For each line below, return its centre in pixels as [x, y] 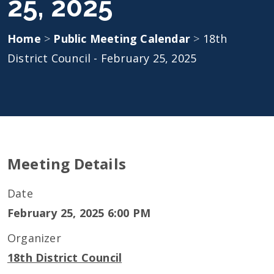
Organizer [34, 238]
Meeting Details [67, 164]
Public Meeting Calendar [124, 39]
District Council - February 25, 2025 [102, 58]
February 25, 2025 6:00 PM [79, 213]
